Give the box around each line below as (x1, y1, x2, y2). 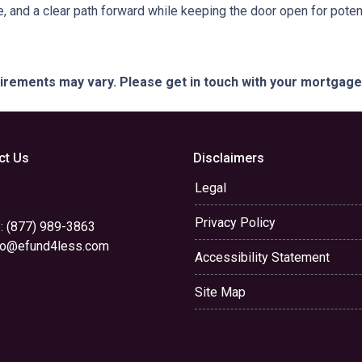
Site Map (195, 284, 246, 300)
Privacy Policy (195, 215, 276, 230)
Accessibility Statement (195, 250, 330, 265)
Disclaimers (193, 150, 264, 166)
